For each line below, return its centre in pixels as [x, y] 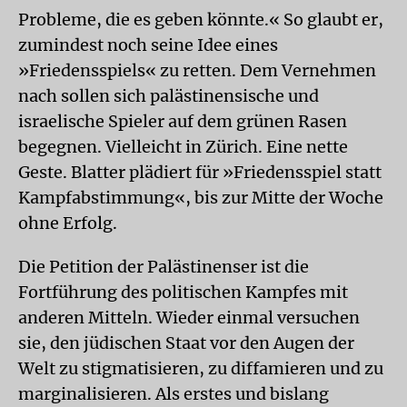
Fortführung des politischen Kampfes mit [183, 292]
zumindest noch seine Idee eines [148, 45]
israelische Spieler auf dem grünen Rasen [183, 121]
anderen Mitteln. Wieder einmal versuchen [189, 317]
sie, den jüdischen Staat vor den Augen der [186, 342]
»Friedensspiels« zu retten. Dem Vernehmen [197, 70]
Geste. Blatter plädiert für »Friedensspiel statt [200, 172]
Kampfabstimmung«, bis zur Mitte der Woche [201, 197]
